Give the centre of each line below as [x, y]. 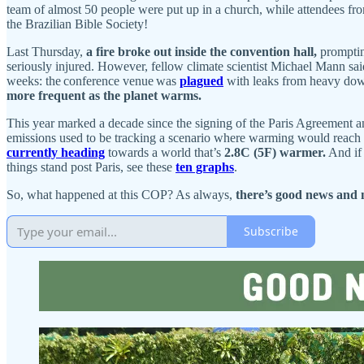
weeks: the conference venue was [93, 80]
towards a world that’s [165, 152]
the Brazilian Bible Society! [77, 24]
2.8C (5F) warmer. [275, 152]
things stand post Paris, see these [91, 167]
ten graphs [205, 167]
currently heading [56, 152]
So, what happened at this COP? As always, [121, 194]
